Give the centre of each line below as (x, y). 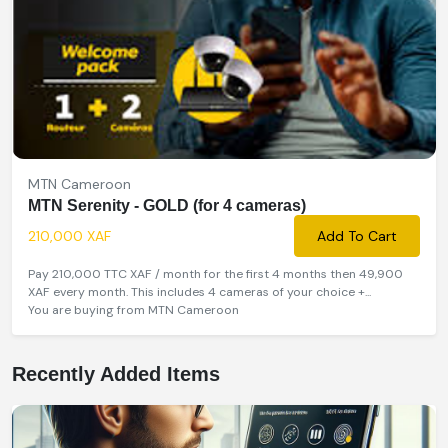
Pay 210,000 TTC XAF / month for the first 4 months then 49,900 (215, 273)
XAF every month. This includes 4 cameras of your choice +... (199, 291)
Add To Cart (357, 235)
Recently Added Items (116, 373)
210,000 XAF (69, 235)
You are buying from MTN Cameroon (133, 309)
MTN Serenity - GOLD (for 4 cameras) (167, 205)
